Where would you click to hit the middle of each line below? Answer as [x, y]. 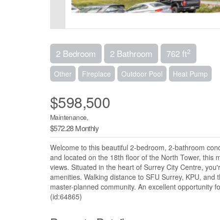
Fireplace [96, 74]
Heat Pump [190, 74]
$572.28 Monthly [74, 128]
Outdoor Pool [142, 74]
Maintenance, [69, 117]
